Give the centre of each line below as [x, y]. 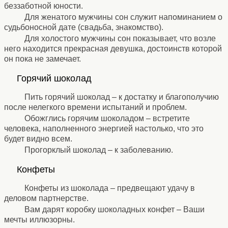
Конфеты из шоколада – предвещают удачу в [110, 188]
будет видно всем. [38, 138]
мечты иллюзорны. [39, 219]
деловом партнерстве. [46, 198]
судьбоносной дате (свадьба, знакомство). [84, 27]
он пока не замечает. [42, 59]
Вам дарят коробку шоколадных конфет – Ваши [115, 209]
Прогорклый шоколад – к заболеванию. [99, 150]
